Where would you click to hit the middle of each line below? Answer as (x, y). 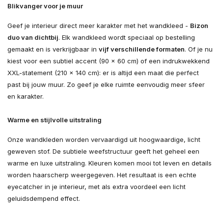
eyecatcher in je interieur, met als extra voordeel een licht (96, 187)
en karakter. (26, 96)
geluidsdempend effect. (44, 199)
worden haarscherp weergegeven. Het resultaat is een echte (102, 175)
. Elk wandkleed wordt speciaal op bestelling (127, 38)
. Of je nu (199, 49)
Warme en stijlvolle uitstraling (55, 120)
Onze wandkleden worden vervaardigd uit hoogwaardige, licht (104, 140)
